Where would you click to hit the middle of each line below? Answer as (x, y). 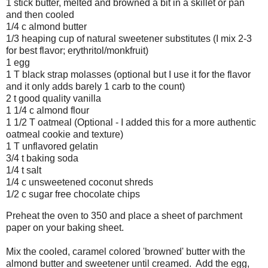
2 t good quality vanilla (54, 99)
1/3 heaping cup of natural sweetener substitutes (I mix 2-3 (129, 39)
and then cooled (40, 15)
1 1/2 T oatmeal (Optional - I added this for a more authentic (131, 123)
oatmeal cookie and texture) (65, 135)
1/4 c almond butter (46, 27)
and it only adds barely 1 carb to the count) (95, 87)
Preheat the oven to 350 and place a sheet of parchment (124, 216)
